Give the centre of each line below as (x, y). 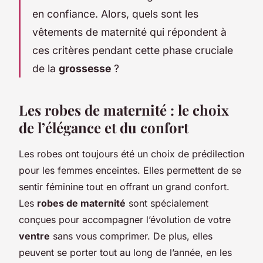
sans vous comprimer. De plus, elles (131, 236)
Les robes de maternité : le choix (124, 109)
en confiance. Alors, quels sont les (115, 14)
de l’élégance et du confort (104, 127)
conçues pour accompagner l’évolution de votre (125, 219)
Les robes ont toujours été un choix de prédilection (131, 154)
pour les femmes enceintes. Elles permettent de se (130, 170)
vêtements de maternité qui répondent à (129, 32)
